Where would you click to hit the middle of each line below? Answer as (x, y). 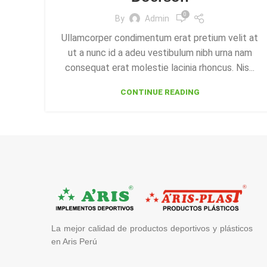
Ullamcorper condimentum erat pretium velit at (160, 38)
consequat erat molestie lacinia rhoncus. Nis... (160, 68)
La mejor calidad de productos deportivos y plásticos (152, 228)
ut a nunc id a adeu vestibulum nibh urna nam (160, 53)
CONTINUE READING (160, 92)
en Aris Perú (74, 241)
